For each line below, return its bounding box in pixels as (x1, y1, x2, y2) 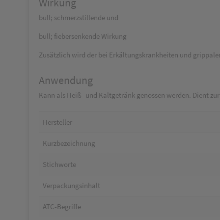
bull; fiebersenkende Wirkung (39, 31, 127, 41)
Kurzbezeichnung (43, 138, 95, 148)
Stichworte (43, 160, 76, 169)
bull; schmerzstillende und (39, 13, 118, 22)
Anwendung (39, 73, 93, 87)
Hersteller (43, 117, 72, 127)
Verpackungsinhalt (43, 181, 100, 190)
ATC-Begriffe (43, 202, 81, 211)
